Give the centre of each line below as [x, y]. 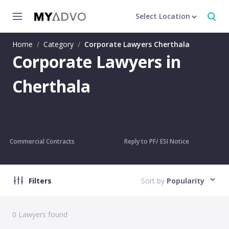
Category [59, 44]
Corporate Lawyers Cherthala [137, 44]
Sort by [153, 180]
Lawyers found [42, 214]
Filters [40, 180]
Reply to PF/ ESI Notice [156, 141]
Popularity [186, 180]
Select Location [163, 16]
